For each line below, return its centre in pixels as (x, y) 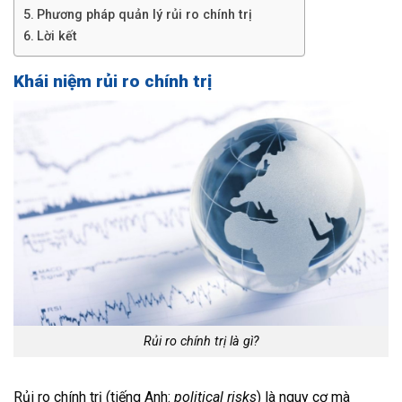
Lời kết (57, 36)
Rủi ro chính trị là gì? (201, 341)
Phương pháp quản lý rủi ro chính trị (144, 14)
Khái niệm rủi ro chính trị (113, 81)
